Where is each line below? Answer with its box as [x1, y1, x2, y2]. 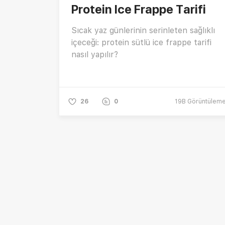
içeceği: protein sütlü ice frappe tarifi [71, 37, 211, 47]
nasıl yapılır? [71, 49, 118, 59]
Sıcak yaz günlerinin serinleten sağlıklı [71, 25, 215, 35]
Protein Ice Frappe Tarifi [71, 2, 206, 17]
